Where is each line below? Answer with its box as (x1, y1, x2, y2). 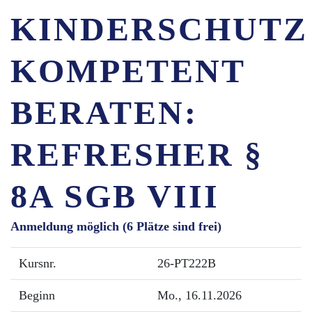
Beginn (19, 288, 55, 302)
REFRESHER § (10, 136, 263, 173)
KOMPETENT (10, 52, 245, 89)
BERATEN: (10, 94, 198, 131)
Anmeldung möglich (10, 219, 119, 233)
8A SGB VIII (10, 178, 219, 214)
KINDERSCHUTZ (10, 10, 308, 47)
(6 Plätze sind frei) (119, 219, 221, 233)
